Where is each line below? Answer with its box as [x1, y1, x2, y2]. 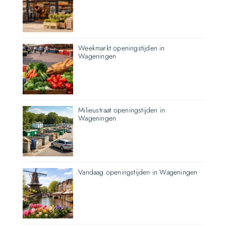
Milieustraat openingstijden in [78, 104, 165, 115]
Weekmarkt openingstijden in [78, 42, 165, 53]
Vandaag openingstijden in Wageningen [78, 166, 198, 177]
